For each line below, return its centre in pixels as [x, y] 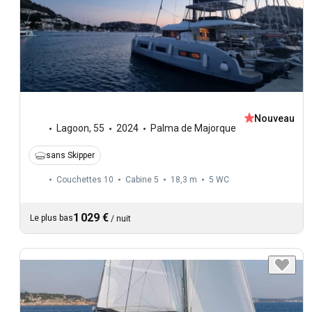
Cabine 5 [142, 180]
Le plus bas [52, 218]
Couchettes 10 [85, 180]
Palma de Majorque [193, 128]
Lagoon [73, 128]
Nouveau [274, 119]
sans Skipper [70, 156]
